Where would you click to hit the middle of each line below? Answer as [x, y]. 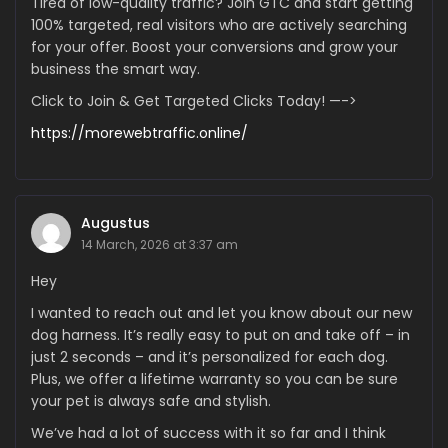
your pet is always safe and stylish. [151, 401]
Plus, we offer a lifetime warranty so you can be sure [214, 379]
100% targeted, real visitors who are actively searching [219, 25]
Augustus [115, 223]
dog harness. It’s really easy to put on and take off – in [220, 335]
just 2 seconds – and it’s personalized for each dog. [209, 357]
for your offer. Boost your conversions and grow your [214, 47]
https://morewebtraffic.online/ [139, 133]
